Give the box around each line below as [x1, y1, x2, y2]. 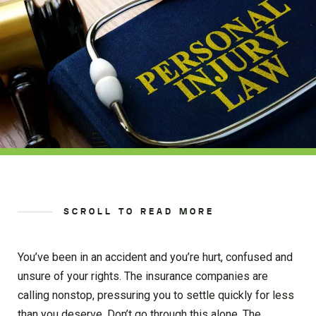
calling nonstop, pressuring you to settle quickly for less [18, 288, 294, 302]
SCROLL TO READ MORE [63, 205, 214, 218]
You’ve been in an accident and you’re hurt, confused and [18, 250, 293, 264]
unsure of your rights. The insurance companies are [18, 269, 268, 283]
